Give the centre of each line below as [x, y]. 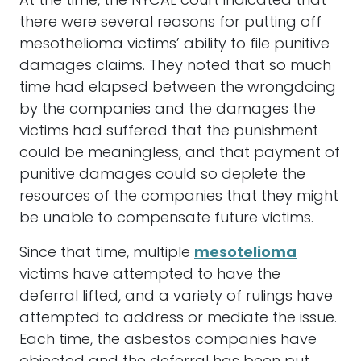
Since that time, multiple [107, 253]
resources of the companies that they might [179, 197]
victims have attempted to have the [150, 275]
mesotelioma [245, 253]
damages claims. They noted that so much [175, 66]
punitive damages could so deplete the [162, 175]
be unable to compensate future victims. [166, 219]
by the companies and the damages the [168, 110]
